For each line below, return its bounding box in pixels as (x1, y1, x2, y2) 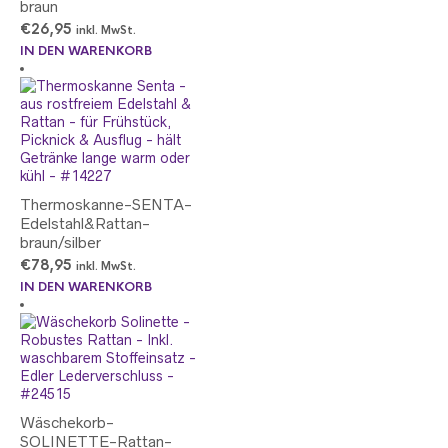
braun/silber (20, 234, 101, 251)
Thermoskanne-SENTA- (20, 196, 192, 213)
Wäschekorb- (20, 414, 114, 431)
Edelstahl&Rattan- (20, 215, 150, 232)
